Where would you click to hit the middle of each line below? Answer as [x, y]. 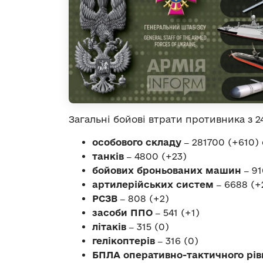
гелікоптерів [125, 241]
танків [109, 156]
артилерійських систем [154, 185]
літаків [111, 227]
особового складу [138, 142]
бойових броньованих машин [168, 171]
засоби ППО [124, 213]
